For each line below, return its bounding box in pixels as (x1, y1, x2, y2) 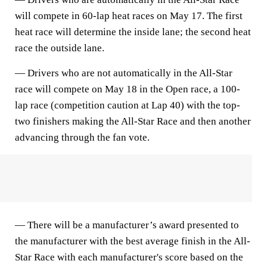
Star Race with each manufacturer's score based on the (15, 252, 243, 263)
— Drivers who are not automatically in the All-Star (15, 67, 232, 79)
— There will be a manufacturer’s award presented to (15, 219, 239, 231)
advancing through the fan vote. (15, 132, 150, 143)
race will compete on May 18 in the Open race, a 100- (15, 83, 240, 95)
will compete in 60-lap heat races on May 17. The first (15, 10, 243, 21)
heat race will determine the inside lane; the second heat (15, 26, 251, 38)
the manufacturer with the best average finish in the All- (15, 235, 250, 247)
